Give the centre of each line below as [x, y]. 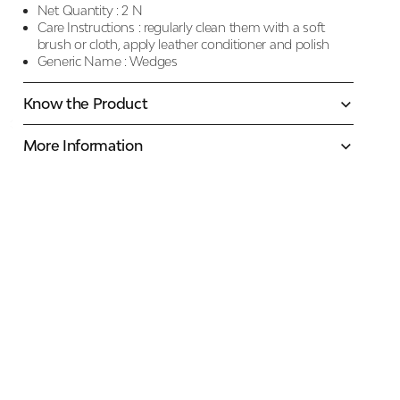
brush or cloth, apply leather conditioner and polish [183, 44]
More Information [83, 146]
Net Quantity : [78, 10]
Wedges [154, 61]
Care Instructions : [89, 27]
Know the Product [85, 104]
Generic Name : [82, 61]
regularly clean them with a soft [235, 27]
